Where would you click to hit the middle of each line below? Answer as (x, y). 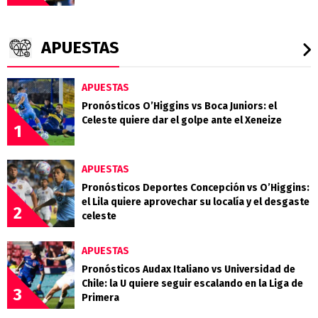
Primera (100, 298)
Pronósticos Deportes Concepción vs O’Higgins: (196, 188)
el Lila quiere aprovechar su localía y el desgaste (196, 202)
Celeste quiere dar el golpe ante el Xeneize (182, 121)
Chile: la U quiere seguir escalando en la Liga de (192, 284)
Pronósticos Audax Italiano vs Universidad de (188, 270)
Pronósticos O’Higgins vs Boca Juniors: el (179, 106)
